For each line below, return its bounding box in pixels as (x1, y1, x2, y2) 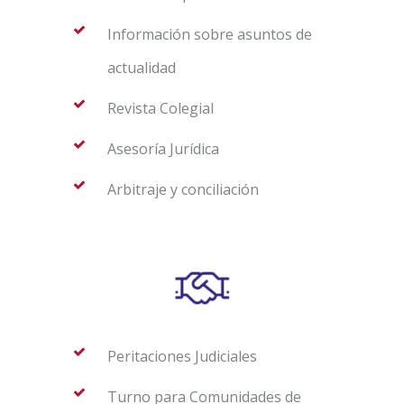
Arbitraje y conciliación (107, 179, 259, 199)
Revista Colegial (107, 97, 214, 118)
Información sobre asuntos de (107, 23, 312, 44)
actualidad (107, 57, 176, 78)
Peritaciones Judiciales (107, 345, 257, 366)
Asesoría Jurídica (107, 138, 219, 159)
